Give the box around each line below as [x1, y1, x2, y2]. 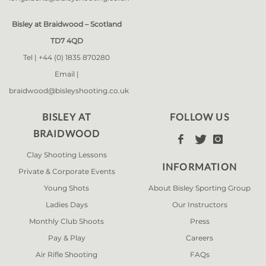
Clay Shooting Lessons [26, 150, 107, 159]
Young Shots [44, 183, 89, 192]
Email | [54, 69, 79, 78]
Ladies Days [45, 200, 88, 209]
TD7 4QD [50, 36, 83, 45]
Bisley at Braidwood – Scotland [11, 20, 122, 28]
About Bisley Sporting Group [148, 183, 251, 192]
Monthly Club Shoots [29, 217, 104, 226]
